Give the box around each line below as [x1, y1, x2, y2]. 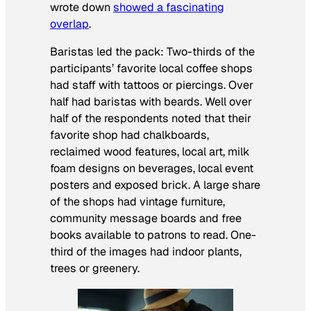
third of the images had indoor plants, [50, 244, 242, 260]
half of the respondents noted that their [50, 111, 251, 126]
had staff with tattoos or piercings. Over [50, 78, 253, 93]
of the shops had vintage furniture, [50, 194, 225, 210]
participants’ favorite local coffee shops [50, 61, 253, 76]
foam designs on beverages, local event [50, 161, 253, 176]
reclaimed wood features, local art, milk [50, 144, 250, 160]
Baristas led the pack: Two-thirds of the [50, 44, 255, 60]
